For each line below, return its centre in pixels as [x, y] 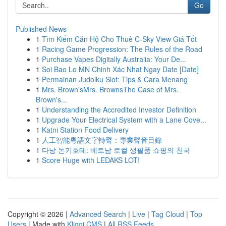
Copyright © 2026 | [39, 214]
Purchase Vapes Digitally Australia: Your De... [114, 59]
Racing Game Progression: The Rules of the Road [122, 49]
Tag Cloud [168, 214]
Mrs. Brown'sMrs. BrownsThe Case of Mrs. [110, 89]
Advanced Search [98, 214]
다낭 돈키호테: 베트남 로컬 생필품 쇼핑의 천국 [116, 150]
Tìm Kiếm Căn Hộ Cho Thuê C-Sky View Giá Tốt [119, 39]
